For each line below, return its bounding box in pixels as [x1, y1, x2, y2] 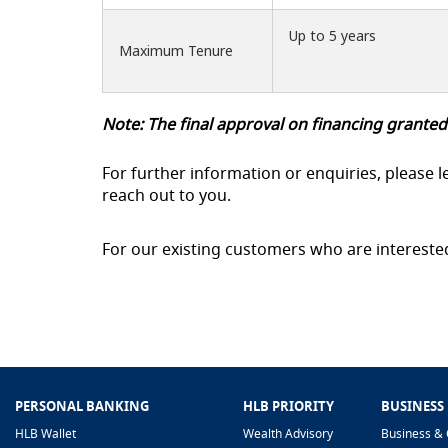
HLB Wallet [15, 425, 76, 443]
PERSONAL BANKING [15, 397, 149, 416]
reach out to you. [102, 184, 231, 207]
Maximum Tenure [119, 41, 233, 61]
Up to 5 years [289, 26, 380, 46]
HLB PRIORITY [243, 397, 334, 416]
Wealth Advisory [243, 425, 333, 443]
